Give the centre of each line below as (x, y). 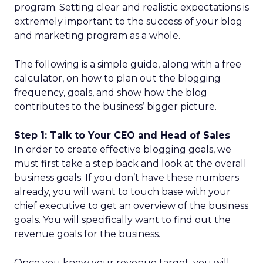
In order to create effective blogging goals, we (123, 149)
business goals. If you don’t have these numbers (127, 178)
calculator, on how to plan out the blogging (117, 78)
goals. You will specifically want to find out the (122, 220)
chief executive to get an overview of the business (131, 206)
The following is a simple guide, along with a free (128, 64)
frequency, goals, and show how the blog (111, 92)
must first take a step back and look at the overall (130, 163)
